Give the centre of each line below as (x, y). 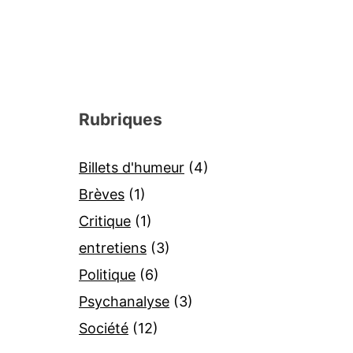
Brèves (102, 195)
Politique (107, 275)
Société (104, 329)
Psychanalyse (124, 302)
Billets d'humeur (132, 168)
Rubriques (121, 120)
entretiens (113, 248)
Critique (105, 221)
